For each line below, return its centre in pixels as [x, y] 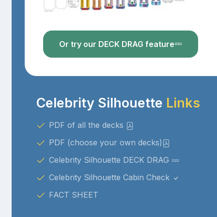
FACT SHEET [73, 194]
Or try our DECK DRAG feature [116, 44]
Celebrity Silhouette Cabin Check [110, 177]
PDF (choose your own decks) [105, 142]
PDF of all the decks [87, 125]
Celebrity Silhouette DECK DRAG [110, 160]
